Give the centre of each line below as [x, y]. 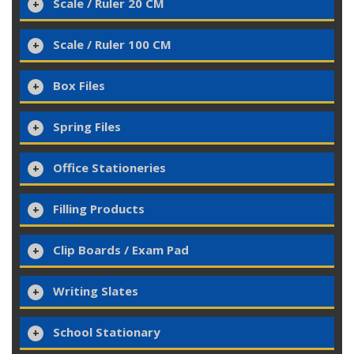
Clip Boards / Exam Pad [121, 250]
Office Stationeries [109, 168]
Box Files [79, 86]
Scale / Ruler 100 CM [112, 45]
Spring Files [87, 127]
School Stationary [107, 332]
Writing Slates [96, 291]
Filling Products [99, 209]
